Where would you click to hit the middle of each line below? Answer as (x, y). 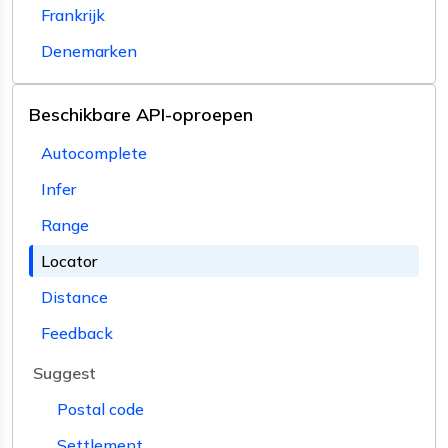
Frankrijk (73, 14)
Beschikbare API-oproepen (141, 114)
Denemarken (89, 50)
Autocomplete (94, 152)
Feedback (77, 332)
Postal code (100, 408)
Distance (74, 296)
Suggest (64, 372)
